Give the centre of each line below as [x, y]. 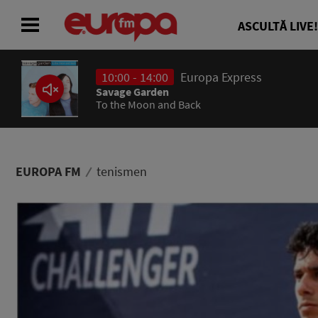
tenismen [122, 171]
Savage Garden [132, 92]
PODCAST [57, 230]
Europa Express [221, 77]
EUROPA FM [48, 171]
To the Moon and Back [148, 104]
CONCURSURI [71, 193]
